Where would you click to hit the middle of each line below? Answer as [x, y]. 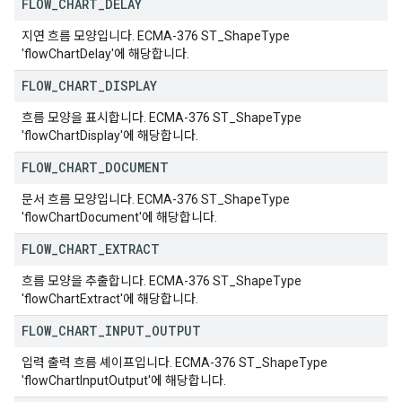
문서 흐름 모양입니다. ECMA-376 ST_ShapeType [156, 199]
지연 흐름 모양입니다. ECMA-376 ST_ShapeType [156, 36]
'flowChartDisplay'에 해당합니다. [110, 135]
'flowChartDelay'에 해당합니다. [105, 54]
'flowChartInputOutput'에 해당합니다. [124, 380]
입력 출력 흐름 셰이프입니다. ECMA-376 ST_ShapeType [175, 363]
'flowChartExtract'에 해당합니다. [110, 299]
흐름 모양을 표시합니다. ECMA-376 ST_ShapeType [162, 118]
